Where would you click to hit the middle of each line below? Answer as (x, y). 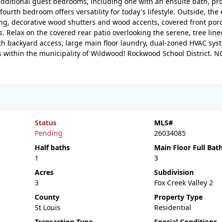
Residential (172, 207)
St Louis (47, 207)
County (47, 197)
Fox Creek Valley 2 (183, 183)
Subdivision (174, 172)
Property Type (178, 197)
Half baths (52, 147)
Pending (48, 133)
